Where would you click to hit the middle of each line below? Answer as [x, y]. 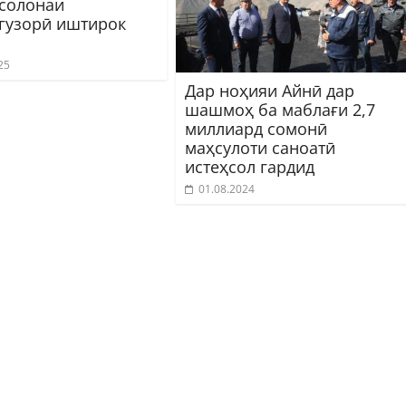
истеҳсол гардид [250, 166]
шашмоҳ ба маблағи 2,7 [280, 109]
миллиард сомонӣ [256, 128]
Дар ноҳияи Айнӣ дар [270, 90]
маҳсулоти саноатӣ [260, 147]
